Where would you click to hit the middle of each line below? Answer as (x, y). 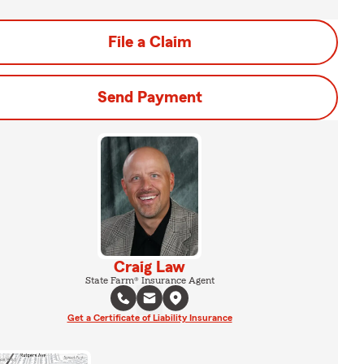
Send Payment (149, 97)
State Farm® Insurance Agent (149, 280)
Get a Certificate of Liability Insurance (149, 317)
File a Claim (149, 42)
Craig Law (149, 267)
